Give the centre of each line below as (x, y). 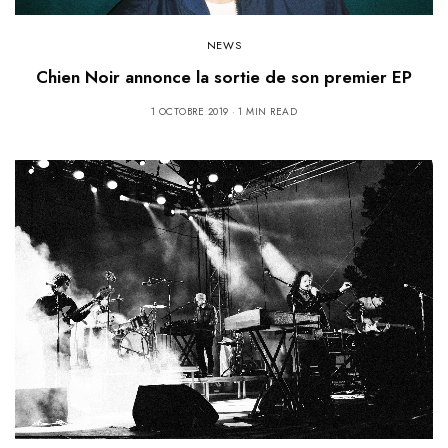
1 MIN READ (268, 111)
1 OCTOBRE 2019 (189, 111)
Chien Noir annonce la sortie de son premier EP (224, 77)
